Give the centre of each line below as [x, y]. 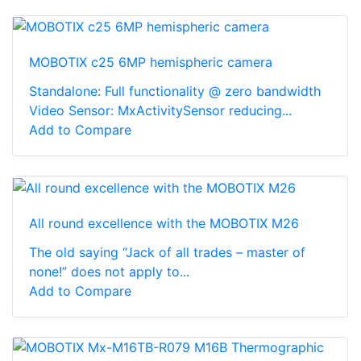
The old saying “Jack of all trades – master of [167, 252]
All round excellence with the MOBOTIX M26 [164, 223]
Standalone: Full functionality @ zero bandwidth [175, 91]
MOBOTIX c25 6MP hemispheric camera [151, 62]
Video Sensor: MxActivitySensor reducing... [160, 111]
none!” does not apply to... [109, 272]
